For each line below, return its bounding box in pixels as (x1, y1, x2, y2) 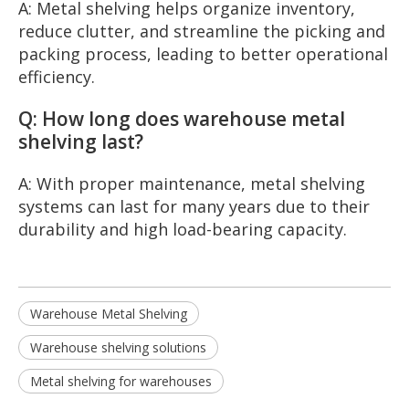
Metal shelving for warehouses (30, 372, 212, 391)
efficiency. (18, 66, 95, 89)
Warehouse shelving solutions (30, 339, 206, 357)
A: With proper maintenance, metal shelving (18, 173, 365, 195)
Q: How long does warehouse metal (18, 106, 345, 132)
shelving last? (18, 129, 143, 155)
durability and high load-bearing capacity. (18, 218, 347, 241)
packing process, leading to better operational (18, 43, 388, 66)
